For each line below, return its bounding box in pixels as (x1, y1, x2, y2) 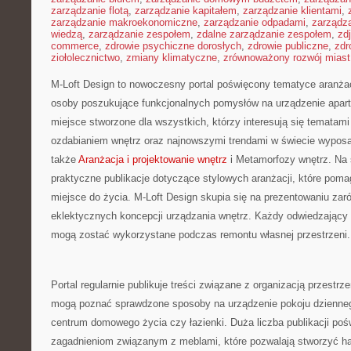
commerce (51, 40, 99, 52)
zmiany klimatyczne (126, 52, 217, 63)
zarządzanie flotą (51, 5, 128, 16)
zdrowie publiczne (248, 40, 328, 52)
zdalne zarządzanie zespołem (197, 28, 331, 40)
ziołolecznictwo (51, 52, 120, 63)
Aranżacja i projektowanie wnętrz (78, 154, 227, 165)
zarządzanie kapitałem (135, 5, 237, 16)
